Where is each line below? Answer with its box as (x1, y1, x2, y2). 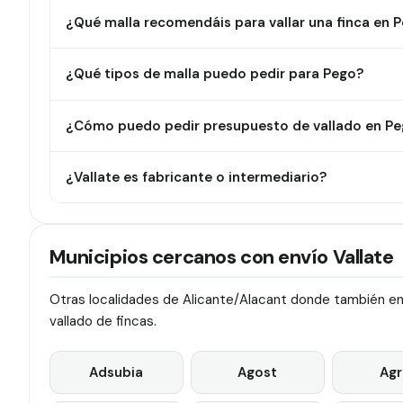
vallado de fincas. (49, 311, 157, 330)
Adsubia (89, 363, 144, 381)
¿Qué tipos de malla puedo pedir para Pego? (66, 65, 364, 84)
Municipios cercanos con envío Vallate (49, 244, 394, 270)
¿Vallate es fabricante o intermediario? (66, 168, 327, 187)
